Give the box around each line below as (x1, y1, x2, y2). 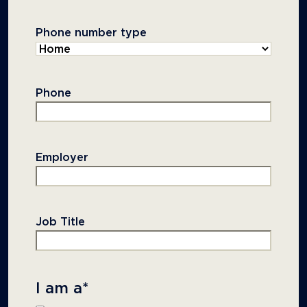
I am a (36, 282, 82, 297)
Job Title (36, 217, 85, 228)
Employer (36, 152, 88, 164)
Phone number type (36, 27, 147, 39)
